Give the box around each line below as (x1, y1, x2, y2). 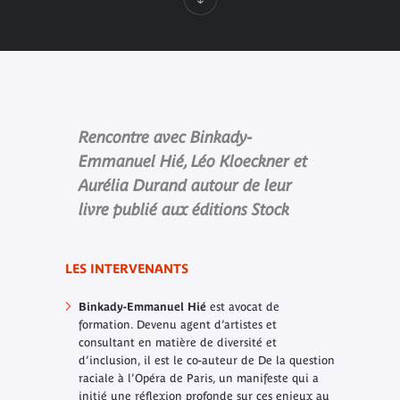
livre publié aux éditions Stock (78, 199, 289, 219)
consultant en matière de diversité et (78, 335, 277, 349)
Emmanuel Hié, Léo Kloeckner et (78, 151, 307, 171)
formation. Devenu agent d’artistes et (78, 317, 277, 331)
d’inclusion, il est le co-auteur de (78, 353, 258, 367)
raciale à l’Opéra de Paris (78, 371, 212, 385)
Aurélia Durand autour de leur (78, 175, 292, 195)
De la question (257, 353, 335, 367)
